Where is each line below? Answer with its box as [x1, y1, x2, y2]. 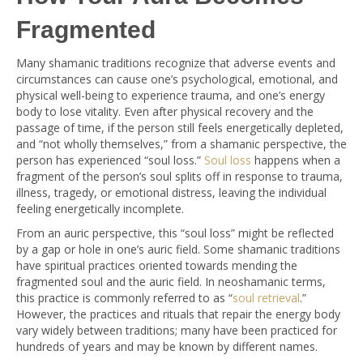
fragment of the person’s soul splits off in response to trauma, [16, 169, 343, 184]
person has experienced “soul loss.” [16, 152, 204, 168]
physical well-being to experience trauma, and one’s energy [16, 88, 325, 103]
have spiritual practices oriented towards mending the [16, 258, 297, 273]
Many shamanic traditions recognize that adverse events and [16, 55, 335, 70]
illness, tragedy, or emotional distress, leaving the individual [16, 185, 327, 200]
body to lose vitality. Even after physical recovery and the [16, 104, 314, 119]
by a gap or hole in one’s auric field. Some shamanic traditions [16, 241, 340, 257]
